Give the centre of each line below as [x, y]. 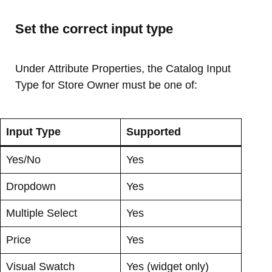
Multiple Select [42, 213]
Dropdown [31, 187]
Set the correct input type [94, 29]
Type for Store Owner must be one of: [106, 85]
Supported [154, 132]
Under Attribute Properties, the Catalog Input [123, 69]
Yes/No [23, 160]
